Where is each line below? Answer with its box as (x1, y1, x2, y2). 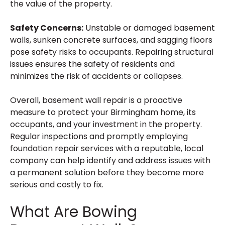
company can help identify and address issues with (10, 155, 210, 166)
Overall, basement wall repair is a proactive (10, 94, 182, 106)
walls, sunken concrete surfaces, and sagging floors (10, 34, 212, 46)
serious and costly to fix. (10, 179, 103, 190)
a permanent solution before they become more (10, 167, 204, 178)
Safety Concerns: (10, 22, 83, 34)
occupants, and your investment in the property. (10, 119, 202, 130)
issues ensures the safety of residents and (10, 58, 175, 70)
